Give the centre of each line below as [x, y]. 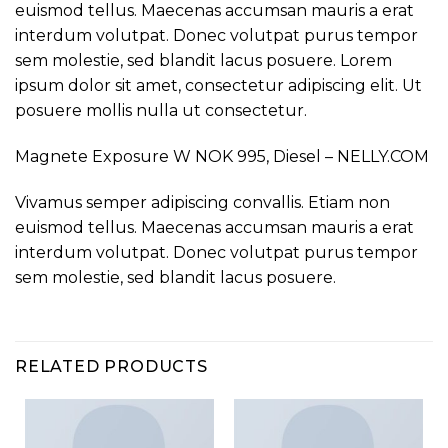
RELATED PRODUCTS [111, 366]
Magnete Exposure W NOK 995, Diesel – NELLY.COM [222, 156]
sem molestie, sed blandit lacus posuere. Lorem [203, 61]
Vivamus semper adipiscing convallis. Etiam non [202, 202]
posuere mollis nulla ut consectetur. [161, 111]
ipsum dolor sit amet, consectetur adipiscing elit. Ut [218, 86]
